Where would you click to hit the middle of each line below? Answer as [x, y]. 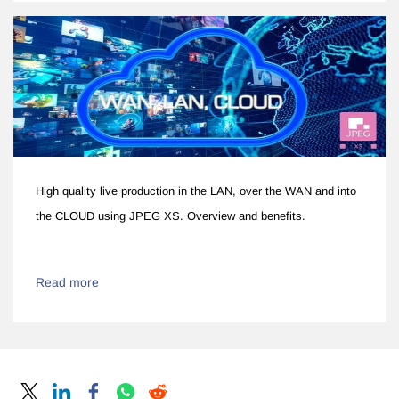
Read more [67, 282]
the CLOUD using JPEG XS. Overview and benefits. [171, 216]
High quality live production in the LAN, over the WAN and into [196, 191]
